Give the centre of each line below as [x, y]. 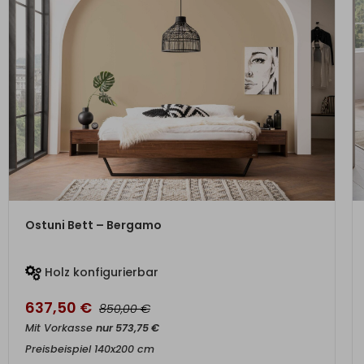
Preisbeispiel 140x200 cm [90, 349]
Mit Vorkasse [61, 328]
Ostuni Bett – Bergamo [93, 225]
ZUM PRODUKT [172, 217]
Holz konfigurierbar [100, 272]
